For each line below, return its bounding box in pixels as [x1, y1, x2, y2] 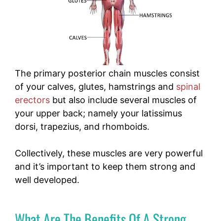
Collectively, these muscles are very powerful [15, 148, 203, 159]
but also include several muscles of [50, 95, 197, 106]
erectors [15, 95, 50, 106]
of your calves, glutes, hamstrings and [15, 81, 176, 92]
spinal [176, 81, 200, 92]
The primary [15, 68, 66, 79]
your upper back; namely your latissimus [15, 108, 182, 119]
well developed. [15, 175, 79, 185]
